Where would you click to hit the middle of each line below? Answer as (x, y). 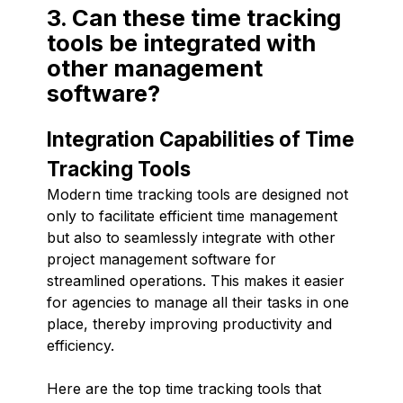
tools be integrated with (181, 42)
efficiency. (81, 345)
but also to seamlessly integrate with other (191, 237)
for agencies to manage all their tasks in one (198, 302)
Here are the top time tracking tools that (184, 388)
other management (155, 67)
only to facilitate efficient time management (192, 215)
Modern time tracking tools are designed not (197, 194)
